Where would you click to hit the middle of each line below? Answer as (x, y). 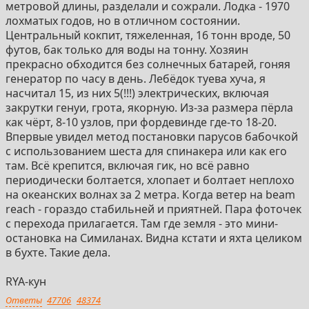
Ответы (23, 300)
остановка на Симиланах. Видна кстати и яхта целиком (154, 238)
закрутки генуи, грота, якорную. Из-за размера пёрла (149, 107)
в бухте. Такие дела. (58, 252)
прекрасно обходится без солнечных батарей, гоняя (148, 64)
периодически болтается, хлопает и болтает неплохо (150, 180)
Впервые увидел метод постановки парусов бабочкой (152, 136)
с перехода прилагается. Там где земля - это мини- (142, 223)
